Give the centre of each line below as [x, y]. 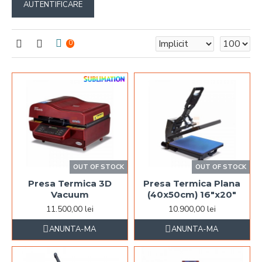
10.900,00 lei [192, 209]
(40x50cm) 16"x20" [192, 195]
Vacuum [70, 195]
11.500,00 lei [70, 209]
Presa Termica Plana [192, 184]
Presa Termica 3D [70, 184]
